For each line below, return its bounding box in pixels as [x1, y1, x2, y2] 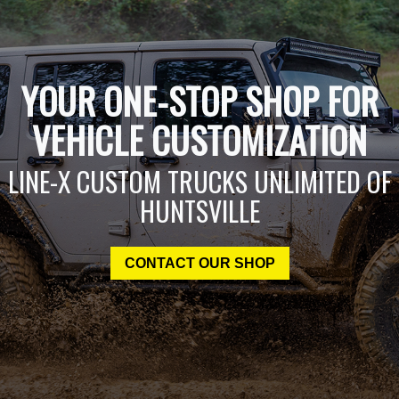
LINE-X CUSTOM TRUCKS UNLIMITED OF [7, 161, 392, 202]
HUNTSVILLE [139, 191, 260, 232]
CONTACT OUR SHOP [124, 256, 275, 272]
